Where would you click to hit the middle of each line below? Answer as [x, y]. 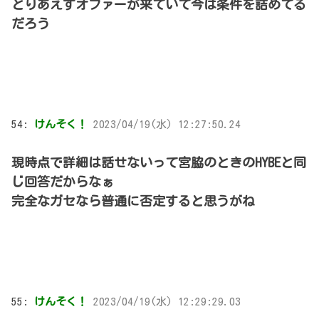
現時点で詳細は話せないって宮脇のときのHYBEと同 [159, 162]
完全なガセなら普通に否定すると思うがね [133, 200]
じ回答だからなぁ [63, 181]
